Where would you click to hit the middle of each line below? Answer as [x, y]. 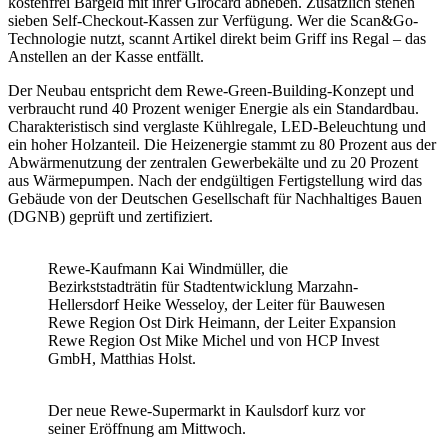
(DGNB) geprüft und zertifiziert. [110, 216]
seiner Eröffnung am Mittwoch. [147, 428]
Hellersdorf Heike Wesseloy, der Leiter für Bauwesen [216, 304]
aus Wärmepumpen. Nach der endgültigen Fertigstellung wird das [215, 180]
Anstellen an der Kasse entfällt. [106, 56]
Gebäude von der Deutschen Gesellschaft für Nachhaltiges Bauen [215, 198]
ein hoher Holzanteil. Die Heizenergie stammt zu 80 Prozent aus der [222, 144]
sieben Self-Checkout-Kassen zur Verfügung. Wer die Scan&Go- [213, 20]
